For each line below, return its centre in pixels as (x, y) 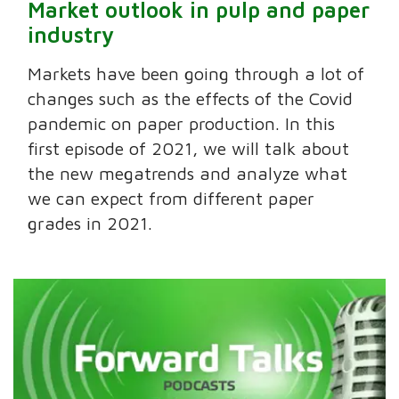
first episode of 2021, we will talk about (189, 148)
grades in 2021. (90, 223)
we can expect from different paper (171, 198)
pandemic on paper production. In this (182, 123)
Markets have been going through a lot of (196, 73)
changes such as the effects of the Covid (191, 98)
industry (71, 34)
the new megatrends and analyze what (188, 173)
